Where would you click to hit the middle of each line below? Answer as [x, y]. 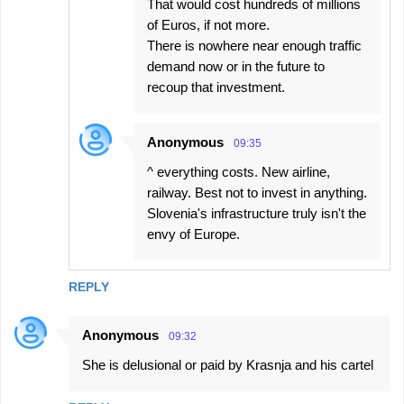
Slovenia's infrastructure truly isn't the [257, 214]
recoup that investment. [216, 87]
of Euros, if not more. [208, 25]
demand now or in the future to [236, 67]
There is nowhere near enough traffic [254, 46]
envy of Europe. [193, 234]
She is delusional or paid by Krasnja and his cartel [228, 365]
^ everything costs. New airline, [239, 172]
